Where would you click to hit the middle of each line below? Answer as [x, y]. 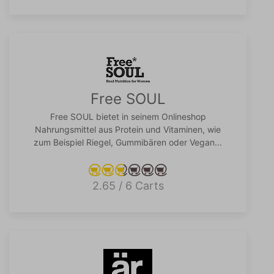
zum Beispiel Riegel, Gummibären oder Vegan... [128, 142]
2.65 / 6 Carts [128, 186]
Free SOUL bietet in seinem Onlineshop [128, 117]
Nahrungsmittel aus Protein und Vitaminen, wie [128, 129]
